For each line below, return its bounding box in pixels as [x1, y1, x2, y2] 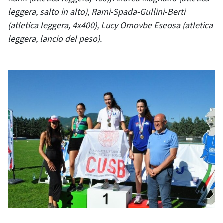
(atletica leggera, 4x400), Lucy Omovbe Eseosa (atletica [8, 19, 213, 32]
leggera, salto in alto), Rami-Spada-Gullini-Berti [8, 6, 185, 18]
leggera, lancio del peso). [8, 33, 102, 45]
